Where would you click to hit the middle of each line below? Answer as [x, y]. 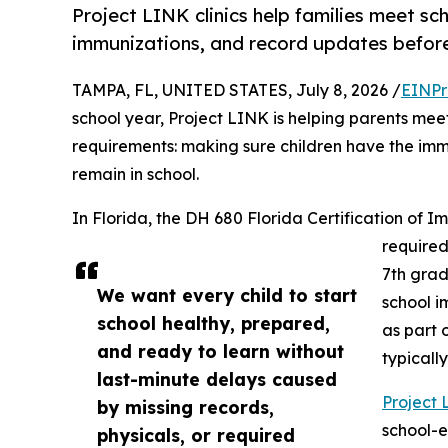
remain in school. [135, 174]
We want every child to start [227, 295]
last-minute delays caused [217, 379]
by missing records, [185, 407]
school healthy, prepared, [213, 323]
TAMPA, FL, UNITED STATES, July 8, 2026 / [236, 90]
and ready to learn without [220, 351]
